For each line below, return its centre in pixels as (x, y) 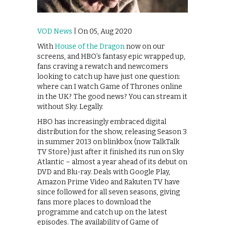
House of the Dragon (90, 46)
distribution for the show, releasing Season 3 (112, 132)
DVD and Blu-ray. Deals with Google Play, (104, 172)
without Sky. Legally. (70, 106)
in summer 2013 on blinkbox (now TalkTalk (108, 142)
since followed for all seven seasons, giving (108, 192)
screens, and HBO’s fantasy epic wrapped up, (111, 56)
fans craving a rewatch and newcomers (103, 66)
